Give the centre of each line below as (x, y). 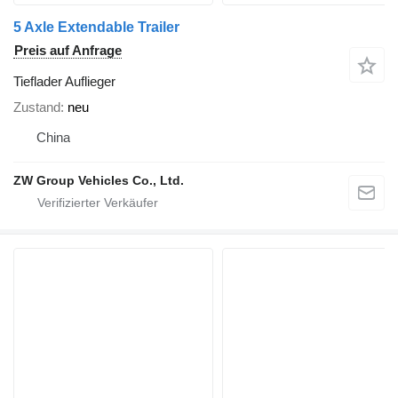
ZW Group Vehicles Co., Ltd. (99, 181)
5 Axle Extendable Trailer (96, 28)
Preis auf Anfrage (68, 51)
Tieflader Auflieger (64, 82)
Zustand (37, 107)
